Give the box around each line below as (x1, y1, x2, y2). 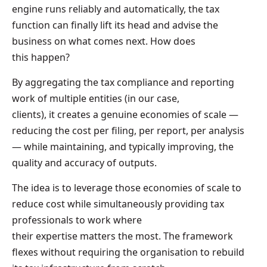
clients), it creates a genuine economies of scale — (12, 107, 238, 121)
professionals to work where (12, 213, 142, 226)
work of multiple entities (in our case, (12, 91, 179, 105)
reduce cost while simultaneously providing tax (12, 197, 224, 210)
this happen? (12, 50, 70, 64)
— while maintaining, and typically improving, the (12, 139, 234, 153)
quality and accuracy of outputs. (12, 156, 162, 169)
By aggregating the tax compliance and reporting (12, 75, 234, 89)
